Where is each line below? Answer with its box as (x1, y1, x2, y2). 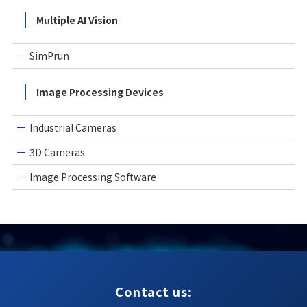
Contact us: (115, 282, 192, 300)
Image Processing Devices (36, 84, 164, 99)
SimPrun (29, 48, 69, 62)
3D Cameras (29, 145, 85, 159)
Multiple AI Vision (36, 12, 118, 27)
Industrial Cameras (29, 120, 116, 134)
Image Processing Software (29, 169, 156, 184)
